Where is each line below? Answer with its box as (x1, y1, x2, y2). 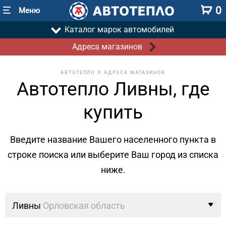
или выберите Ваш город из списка (71, 149, 218, 160)
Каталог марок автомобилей (64, 25, 174, 34)
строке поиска (8, 149, 71, 160)
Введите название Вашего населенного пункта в (10, 134, 216, 145)
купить (83, 101, 143, 123)
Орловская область (43, 200, 125, 211)
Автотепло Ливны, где (16, 78, 210, 100)
